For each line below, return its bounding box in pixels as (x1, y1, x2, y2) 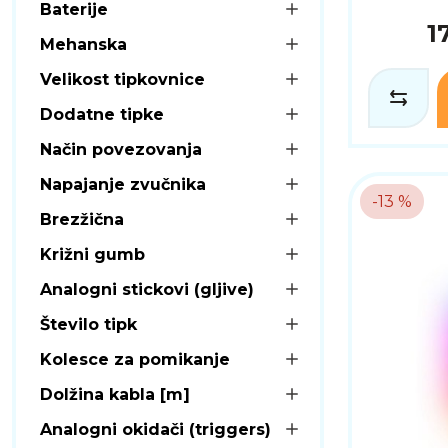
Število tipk (40, 314, 137, 334)
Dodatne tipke (40, 104, 164, 124)
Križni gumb (40, 244, 145, 264)
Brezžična (40, 209, 124, 229)
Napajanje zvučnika (40, 174, 206, 194)
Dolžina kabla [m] (40, 384, 190, 404)
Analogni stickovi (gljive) (40, 279, 254, 299)
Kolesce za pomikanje (40, 349, 230, 369)
